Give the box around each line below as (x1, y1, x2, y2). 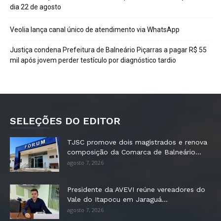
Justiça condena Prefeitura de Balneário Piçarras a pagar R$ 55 (10, 45, 207, 54)
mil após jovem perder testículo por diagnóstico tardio (10, 56, 176, 64)
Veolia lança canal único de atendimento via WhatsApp (10, 25, 180, 34)
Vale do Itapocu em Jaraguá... (67, 195, 168, 203)
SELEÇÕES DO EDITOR (10, 114, 120, 127)
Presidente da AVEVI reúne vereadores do (67, 185, 205, 193)
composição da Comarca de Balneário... (67, 147, 201, 156)
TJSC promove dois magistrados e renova (67, 138, 207, 146)
